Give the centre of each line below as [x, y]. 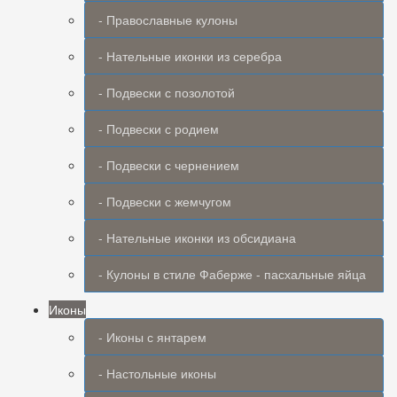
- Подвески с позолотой [167, 92]
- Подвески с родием [159, 128]
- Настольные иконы [157, 373]
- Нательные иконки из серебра [190, 56]
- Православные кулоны [168, 19]
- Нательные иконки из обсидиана [197, 237]
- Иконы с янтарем [152, 337]
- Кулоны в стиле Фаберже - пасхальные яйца [232, 274]
